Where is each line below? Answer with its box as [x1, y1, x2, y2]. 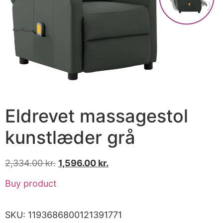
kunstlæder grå [5, 126, 135, 148]
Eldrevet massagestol [5, 105, 188, 127]
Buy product [5, 178, 57, 189]
